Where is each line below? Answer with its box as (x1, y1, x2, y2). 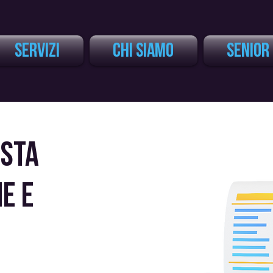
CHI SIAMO (113, 38, 174, 63)
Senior (227, 38, 269, 63)
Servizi (14, 38, 60, 63)
